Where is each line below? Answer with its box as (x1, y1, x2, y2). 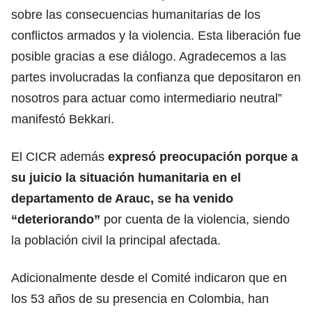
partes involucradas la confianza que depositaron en (11, 70, 301, 84)
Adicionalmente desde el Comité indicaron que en (11, 270, 287, 285)
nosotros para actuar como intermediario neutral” (11, 91, 282, 105)
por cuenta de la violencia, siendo (100, 212, 290, 226)
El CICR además (11, 149, 108, 164)
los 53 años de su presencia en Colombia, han (11, 291, 269, 306)
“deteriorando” (11, 212, 100, 226)
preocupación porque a (159, 149, 298, 164)
